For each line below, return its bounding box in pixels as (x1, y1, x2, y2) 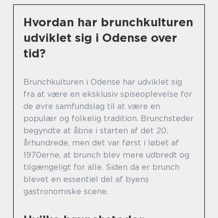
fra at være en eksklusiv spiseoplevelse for (23, 89, 192, 99)
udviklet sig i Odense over (23, 30, 177, 45)
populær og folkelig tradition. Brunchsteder (23, 113, 194, 123)
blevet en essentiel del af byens (23, 174, 149, 184)
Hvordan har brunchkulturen (23, 15, 193, 29)
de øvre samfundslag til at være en (23, 101, 160, 111)
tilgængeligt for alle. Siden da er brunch (23, 162, 180, 172)
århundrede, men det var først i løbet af (23, 138, 179, 147)
